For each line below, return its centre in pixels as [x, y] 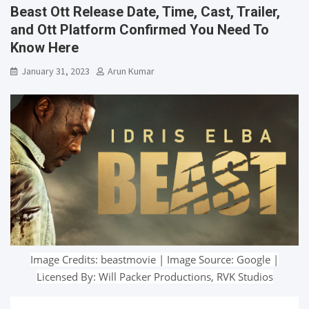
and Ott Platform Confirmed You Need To [140, 29]
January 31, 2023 [56, 71]
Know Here [44, 47]
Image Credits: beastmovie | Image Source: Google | [154, 259]
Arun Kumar [131, 71]
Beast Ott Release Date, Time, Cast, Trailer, [145, 11]
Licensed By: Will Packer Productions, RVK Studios [154, 276]
